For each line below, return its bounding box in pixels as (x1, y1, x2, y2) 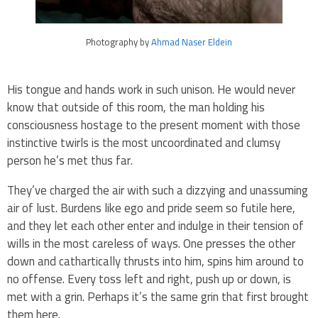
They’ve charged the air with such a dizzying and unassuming (7, 178, 308, 202)
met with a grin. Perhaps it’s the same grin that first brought (7, 285, 309, 308)
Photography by (86, 33, 151, 50)
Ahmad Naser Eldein (151, 33, 232, 50)
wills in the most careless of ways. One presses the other (7, 231, 295, 255)
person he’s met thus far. (7, 148, 136, 172)
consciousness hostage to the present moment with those (7, 113, 300, 136)
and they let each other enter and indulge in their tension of (7, 214, 304, 237)
